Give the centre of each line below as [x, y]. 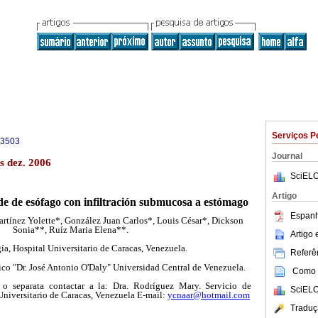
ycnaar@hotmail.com [209, 295]
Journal [287, 156]
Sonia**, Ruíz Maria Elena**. [70, 230]
